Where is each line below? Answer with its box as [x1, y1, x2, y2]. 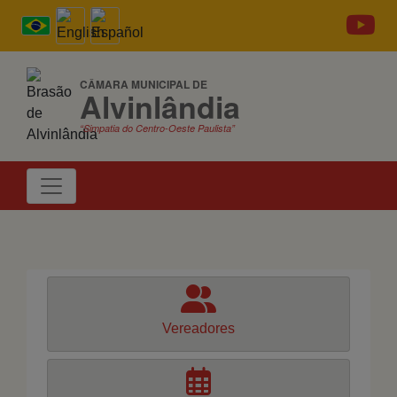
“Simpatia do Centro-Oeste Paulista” [80, 121, 235, 135]
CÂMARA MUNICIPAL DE [80, 76, 207, 92]
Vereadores [162, 321, 235, 336]
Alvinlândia [80, 85, 240, 128]
